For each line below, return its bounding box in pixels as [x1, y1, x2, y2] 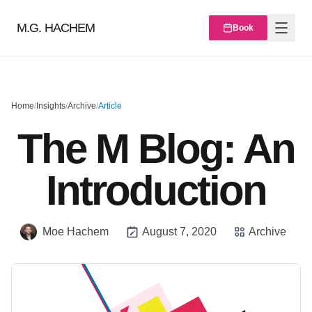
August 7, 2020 [142, 226, 217, 237]
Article [98, 101, 122, 111]
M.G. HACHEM [17, 21, 95, 35]
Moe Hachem [42, 226, 109, 237]
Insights [36, 101, 65, 111]
